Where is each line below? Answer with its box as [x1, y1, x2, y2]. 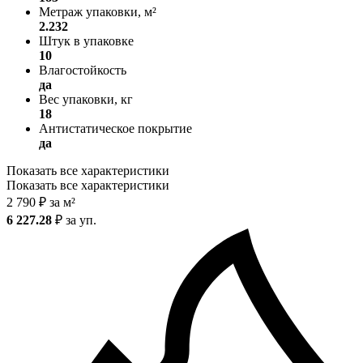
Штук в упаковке [39, 33, 134, 48]
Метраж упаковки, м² [39, 4, 156, 19]
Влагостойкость [39, 62, 126, 77]
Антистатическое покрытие [39, 121, 192, 135]
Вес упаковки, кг [39, 92, 133, 106]
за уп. [62, 212, 96, 227]
